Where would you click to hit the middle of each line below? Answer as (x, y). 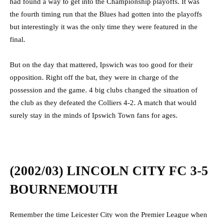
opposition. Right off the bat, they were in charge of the (94, 78)
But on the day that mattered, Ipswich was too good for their (101, 65)
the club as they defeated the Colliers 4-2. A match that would (103, 103)
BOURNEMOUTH (65, 190)
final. (18, 40)
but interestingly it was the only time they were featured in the (104, 27)
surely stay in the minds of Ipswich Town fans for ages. (94, 116)
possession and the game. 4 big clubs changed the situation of (104, 90)
